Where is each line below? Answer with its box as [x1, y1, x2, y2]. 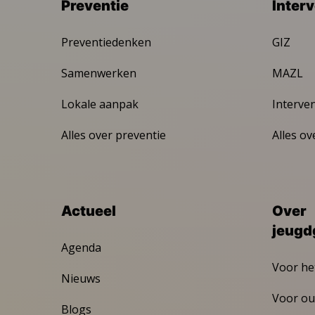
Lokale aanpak [61, 96, 139, 112]
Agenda [61, 239, 101, 255]
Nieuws [61, 270, 101, 286]
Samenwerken [61, 65, 136, 81]
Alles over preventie [61, 127, 166, 143]
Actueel [61, 202, 116, 219]
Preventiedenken [61, 34, 151, 50]
